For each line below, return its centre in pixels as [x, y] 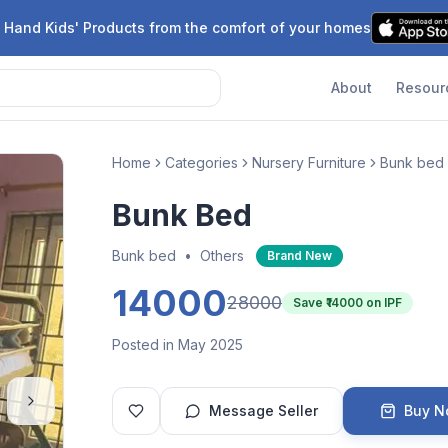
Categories [201, 162]
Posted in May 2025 [177, 344]
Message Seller [263, 410]
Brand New [299, 255]
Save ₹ [309, 302]
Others [222, 255]
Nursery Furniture [309, 162]
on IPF [382, 302]
